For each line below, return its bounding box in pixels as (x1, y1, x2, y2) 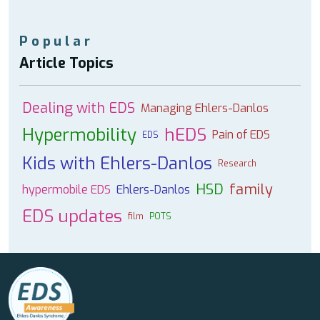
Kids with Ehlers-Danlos (22, 152, 212, 175)
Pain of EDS (212, 127, 270, 142)
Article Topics (19, 54, 114, 73)
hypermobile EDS (22, 182, 111, 197)
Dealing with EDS (22, 99, 135, 118)
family (229, 180, 273, 199)
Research (218, 158, 256, 169)
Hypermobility (22, 124, 136, 146)
